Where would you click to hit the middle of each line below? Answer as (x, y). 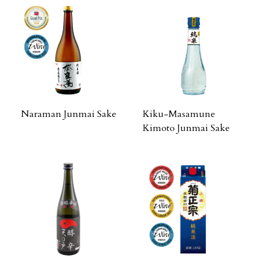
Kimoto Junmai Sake (186, 128)
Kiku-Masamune (179, 114)
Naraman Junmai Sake (68, 114)
